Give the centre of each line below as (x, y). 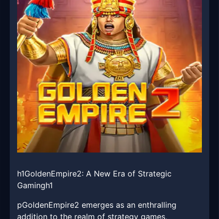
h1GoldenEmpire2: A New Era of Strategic (94, 174)
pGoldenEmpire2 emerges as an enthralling (97, 205)
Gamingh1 (35, 186)
